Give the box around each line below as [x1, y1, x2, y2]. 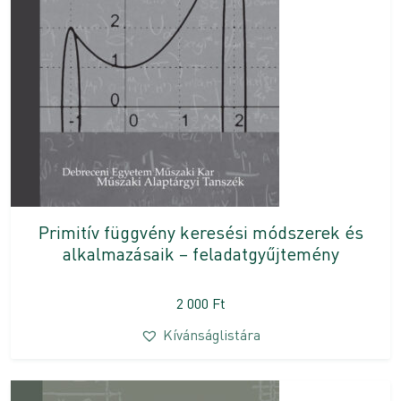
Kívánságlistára [163, 324, 260, 344]
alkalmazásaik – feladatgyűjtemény [62, 241, 339, 265]
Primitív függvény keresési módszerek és [38, 219, 363, 243]
